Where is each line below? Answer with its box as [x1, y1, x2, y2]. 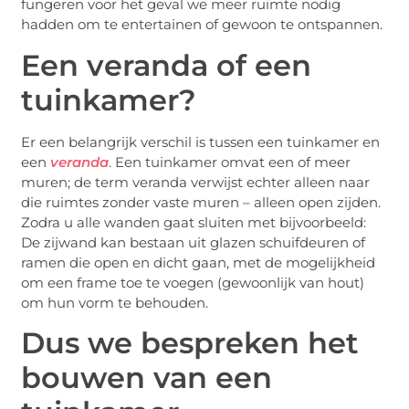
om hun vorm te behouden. [21, 293, 209, 311]
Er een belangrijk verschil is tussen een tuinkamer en [21, 132, 381, 151]
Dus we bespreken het [21, 325, 360, 362]
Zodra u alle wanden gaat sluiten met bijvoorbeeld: [21, 213, 367, 231]
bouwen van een [21, 360, 273, 396]
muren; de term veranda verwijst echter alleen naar [21, 173, 371, 191]
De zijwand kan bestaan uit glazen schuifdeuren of [21, 233, 366, 251]
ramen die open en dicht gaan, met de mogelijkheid [21, 253, 376, 271]
